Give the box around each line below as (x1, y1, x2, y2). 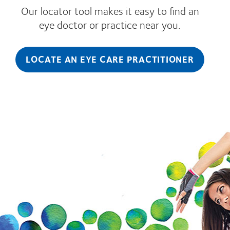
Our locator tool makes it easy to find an (21, 2, 199, 19)
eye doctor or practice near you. (39, 15, 181, 33)
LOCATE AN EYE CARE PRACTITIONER (26, 51, 194, 66)
